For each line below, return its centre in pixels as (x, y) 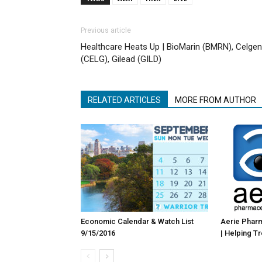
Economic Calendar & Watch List (137, 221)
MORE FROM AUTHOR (216, 100)
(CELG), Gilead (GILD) (121, 59)
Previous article (106, 30)
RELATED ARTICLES (124, 100)
